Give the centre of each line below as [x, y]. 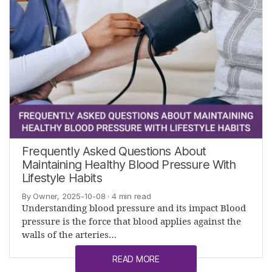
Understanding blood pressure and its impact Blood [134, 208]
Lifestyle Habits [62, 178]
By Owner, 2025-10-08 [64, 196]
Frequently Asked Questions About [114, 151]
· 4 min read [128, 196]
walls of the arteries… [69, 235]
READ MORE [136, 259]
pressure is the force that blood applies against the [131, 222]
